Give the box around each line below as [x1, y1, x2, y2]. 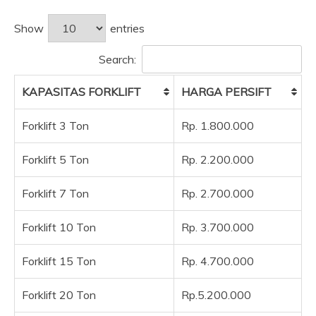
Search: [99, 51, 136, 66]
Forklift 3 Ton [22, 118, 89, 133]
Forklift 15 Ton [22, 253, 96, 268]
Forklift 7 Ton [22, 186, 89, 200]
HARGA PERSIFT [181, 84, 272, 99]
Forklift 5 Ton [22, 152, 89, 166]
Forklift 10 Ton [22, 219, 96, 234]
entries [107, 20, 145, 35]
